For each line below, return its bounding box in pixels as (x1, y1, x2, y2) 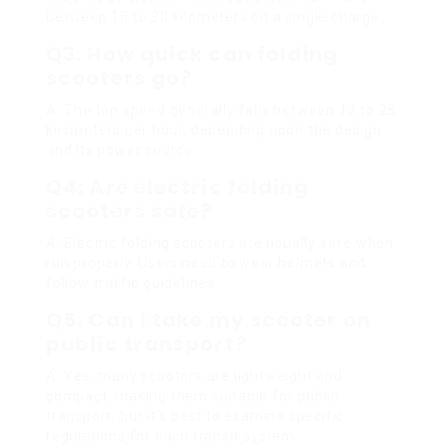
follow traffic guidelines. (46, 274, 219, 291)
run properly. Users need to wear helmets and (46, 254, 367, 271)
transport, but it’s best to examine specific (46, 407, 345, 424)
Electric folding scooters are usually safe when (60, 234, 395, 251)
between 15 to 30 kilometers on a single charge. (46, 8, 384, 25)
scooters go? (46, 63, 193, 92)
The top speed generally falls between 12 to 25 (60, 101, 397, 118)
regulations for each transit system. (46, 427, 299, 444)
